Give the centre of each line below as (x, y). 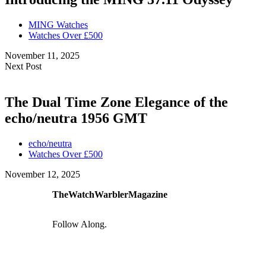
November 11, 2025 (42, 56)
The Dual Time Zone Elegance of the (116, 102)
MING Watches (58, 25)
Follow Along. (80, 224)
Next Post (23, 66)
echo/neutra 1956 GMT (76, 118)
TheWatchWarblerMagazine (110, 194)
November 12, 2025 (42, 174)
